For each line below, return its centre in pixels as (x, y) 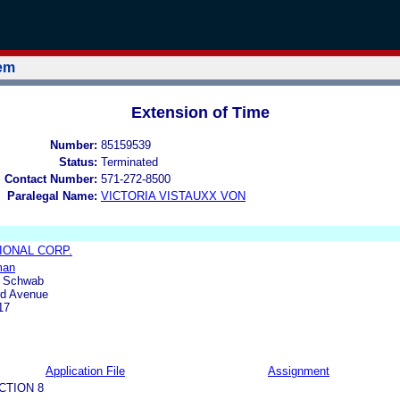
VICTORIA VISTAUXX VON (173, 196)
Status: (78, 162)
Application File (85, 371)
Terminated (129, 162)
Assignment (299, 371)
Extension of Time (200, 112)
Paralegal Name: (52, 196)
